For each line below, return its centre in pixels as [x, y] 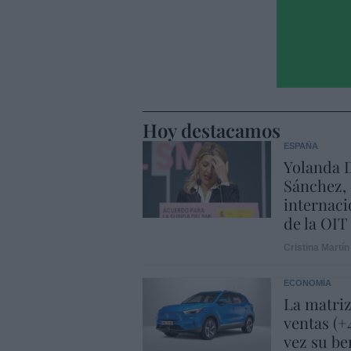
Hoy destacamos [212, 130]
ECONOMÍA [307, 282]
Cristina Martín [316, 247]
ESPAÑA [300, 145]
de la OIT [315, 223]
